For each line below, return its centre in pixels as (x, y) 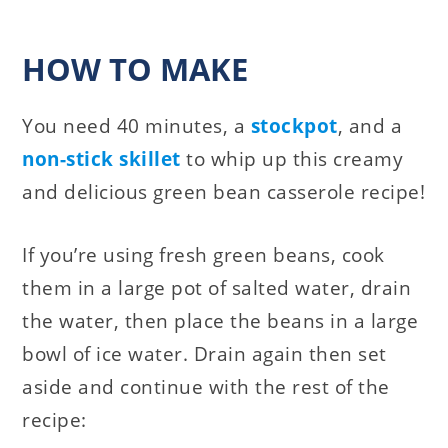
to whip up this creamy (292, 159)
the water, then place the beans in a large (220, 321)
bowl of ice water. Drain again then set (204, 354)
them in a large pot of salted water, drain (217, 288)
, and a (370, 126)
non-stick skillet (101, 159)
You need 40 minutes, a (136, 126)
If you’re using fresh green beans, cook (203, 255)
